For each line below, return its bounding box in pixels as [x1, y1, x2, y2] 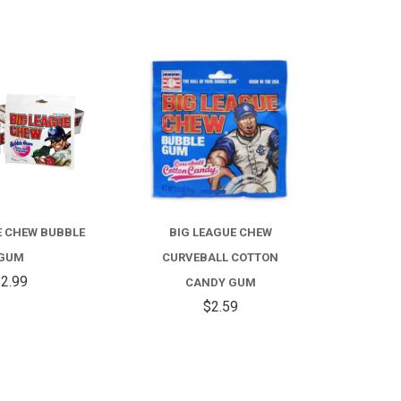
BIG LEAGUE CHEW [168, 225, 272, 239]
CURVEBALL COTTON [162, 250, 279, 264]
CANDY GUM [184, 275, 256, 289]
